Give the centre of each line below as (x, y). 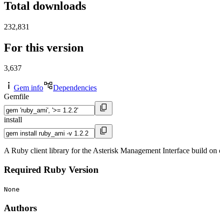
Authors (20, 208)
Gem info (28, 88)
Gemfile (16, 97)
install (13, 120)
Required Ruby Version (51, 170)
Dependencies (75, 88)
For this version (44, 47)
